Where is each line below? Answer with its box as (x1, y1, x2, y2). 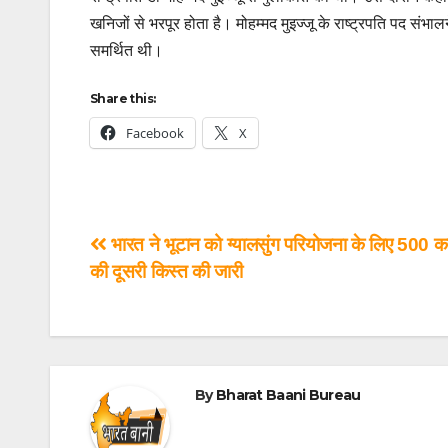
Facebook (126, 124, 184, 143)
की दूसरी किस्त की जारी (90, 261, 243, 283)
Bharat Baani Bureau (215, 386, 361, 405)
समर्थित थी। (90, 42, 163, 60)
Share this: (90, 91, 156, 107)
